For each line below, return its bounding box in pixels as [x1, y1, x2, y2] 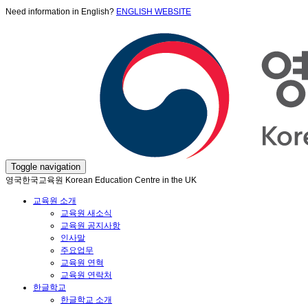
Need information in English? [5, 7, 116, 16]
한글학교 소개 [60, 295, 112, 305]
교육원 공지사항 [60, 221, 120, 230]
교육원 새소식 [60, 208, 112, 218]
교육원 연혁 [60, 258, 104, 267]
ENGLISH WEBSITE [116, 7, 191, 16]
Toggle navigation [11, 162, 80, 172]
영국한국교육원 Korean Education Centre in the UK [5, 175, 197, 185]
